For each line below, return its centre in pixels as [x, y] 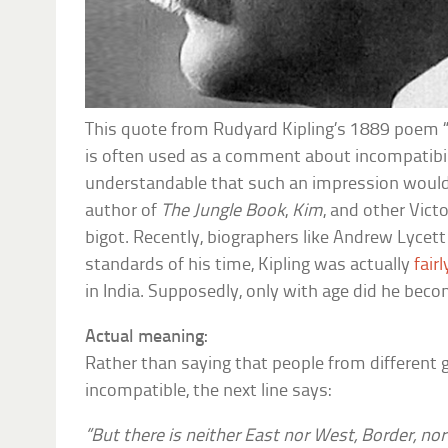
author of [123, 211]
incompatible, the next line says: [208, 391]
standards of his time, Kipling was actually [250, 265]
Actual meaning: [146, 337]
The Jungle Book [223, 211]
